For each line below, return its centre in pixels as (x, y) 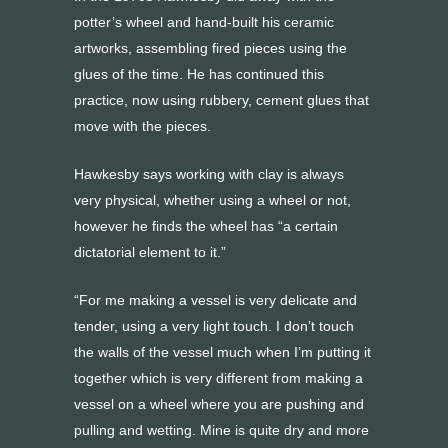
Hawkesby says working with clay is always (209, 174)
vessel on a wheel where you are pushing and (219, 404)
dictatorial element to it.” (150, 252)
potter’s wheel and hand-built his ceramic (204, 22)
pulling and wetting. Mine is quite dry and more (221, 430)
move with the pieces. (142, 126)
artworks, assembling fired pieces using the (210, 48)
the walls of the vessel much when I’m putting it (222, 352)
